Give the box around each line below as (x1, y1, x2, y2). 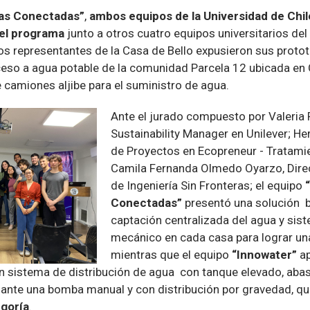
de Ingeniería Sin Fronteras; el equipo (111, 179, 305, 193)
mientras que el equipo (111, 248, 229, 262)
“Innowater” (229, 248, 300, 262)
